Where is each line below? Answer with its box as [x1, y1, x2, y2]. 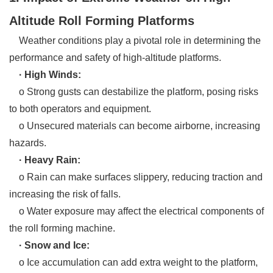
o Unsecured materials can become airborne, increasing [9, 120, 260, 131]
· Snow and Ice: [19, 239, 90, 250]
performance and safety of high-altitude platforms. [9, 52, 221, 63]
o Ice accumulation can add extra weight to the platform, [9, 257, 258, 268]
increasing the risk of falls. [9, 188, 121, 199]
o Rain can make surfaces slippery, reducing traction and [9, 171, 263, 182]
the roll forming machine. [9, 222, 115, 233]
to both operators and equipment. [9, 103, 151, 114]
